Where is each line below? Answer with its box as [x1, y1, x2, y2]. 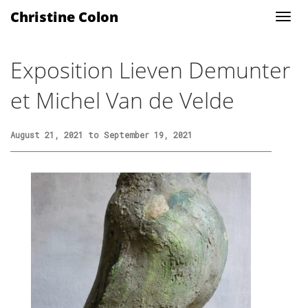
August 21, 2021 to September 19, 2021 [10, 129, 192, 140]
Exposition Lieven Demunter [10, 55, 290, 85]
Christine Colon [10, 8, 118, 26]
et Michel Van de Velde [10, 85, 234, 115]
